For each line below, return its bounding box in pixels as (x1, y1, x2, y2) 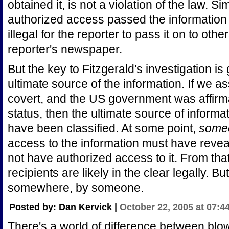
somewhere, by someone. (8, 181, 144, 194)
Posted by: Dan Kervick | (9, 202, 120, 212)
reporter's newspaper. (8, 42, 122, 56)
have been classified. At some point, (8, 122, 199, 135)
